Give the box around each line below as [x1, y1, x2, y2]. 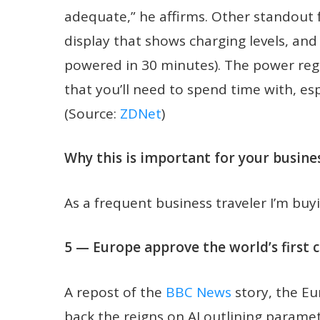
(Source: [64, 104, 120, 123]
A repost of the [64, 282, 166, 301]
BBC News [166, 282, 231, 301]
